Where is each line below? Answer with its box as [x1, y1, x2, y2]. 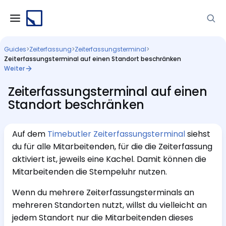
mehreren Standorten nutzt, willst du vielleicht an [12, 199, 207, 211]
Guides [4, 45, 26, 53]
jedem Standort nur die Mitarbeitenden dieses [12, 212, 193, 223]
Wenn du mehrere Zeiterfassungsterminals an [12, 187, 194, 198]
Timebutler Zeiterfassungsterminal [47, 128, 185, 140]
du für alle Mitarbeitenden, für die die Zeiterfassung [12, 141, 212, 152]
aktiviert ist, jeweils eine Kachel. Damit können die [12, 153, 206, 165]
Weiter [4, 64, 25, 73]
